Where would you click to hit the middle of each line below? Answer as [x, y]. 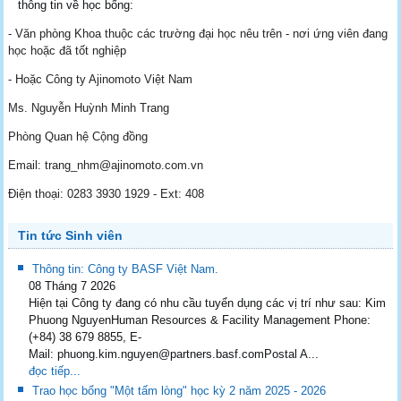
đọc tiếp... [55, 371]
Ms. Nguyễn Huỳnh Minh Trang [89, 107]
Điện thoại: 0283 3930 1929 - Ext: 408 [107, 193]
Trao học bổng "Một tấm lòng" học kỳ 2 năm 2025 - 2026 [179, 390]
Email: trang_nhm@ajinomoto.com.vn [106, 165]
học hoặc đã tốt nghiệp [68, 50]
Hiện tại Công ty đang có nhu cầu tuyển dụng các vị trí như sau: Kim [208, 303]
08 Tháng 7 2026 [73, 286]
